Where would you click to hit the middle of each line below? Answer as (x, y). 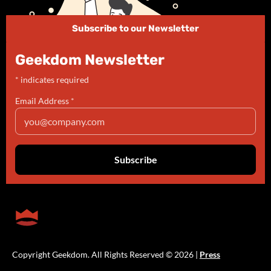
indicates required (54, 79)
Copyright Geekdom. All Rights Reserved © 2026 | (106, 254)
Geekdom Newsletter (90, 60)
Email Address (43, 101)
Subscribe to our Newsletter (135, 28)
